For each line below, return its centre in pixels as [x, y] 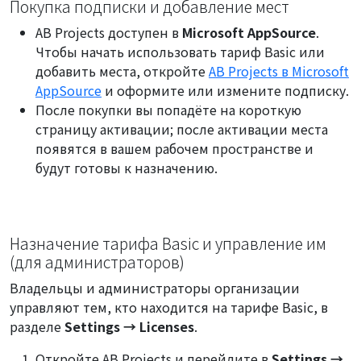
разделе [37, 326]
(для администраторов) [97, 261]
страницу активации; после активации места [182, 129]
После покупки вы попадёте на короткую [168, 109]
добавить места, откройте [122, 71]
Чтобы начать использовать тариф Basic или [180, 51]
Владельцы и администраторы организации [155, 287]
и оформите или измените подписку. [225, 90]
